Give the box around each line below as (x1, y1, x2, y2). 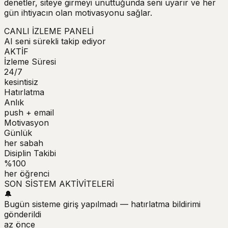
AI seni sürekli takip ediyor (4, 36, 106, 46)
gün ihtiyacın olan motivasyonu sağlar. (4, 7, 152, 18)
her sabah (4, 137, 43, 148)
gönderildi (4, 209, 41, 219)
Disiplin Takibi (4, 148, 56, 158)
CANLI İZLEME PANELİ (4, 25, 94, 36)
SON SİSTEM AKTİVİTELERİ (4, 178, 114, 189)
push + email (4, 107, 54, 118)
